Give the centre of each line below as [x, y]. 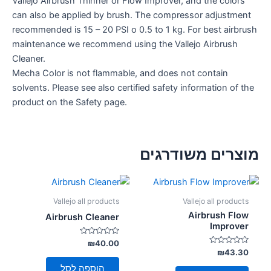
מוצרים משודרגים [199, 155]
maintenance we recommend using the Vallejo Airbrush [125, 44]
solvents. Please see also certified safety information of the [133, 88]
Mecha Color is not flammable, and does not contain [120, 73]
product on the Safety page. [70, 103]
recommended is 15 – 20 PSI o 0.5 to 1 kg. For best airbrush [135, 30]
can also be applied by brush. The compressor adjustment [132, 15]
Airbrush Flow [218, 215]
